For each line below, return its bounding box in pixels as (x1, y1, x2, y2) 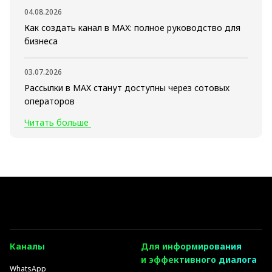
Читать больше (24, 116, 89, 128)
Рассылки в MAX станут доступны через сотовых (24, 81, 229, 93)
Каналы (10, 240, 45, 252)
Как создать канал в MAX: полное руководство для (24, 21, 240, 33)
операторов (24, 95, 75, 107)
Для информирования (141, 240, 242, 252)
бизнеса (24, 35, 58, 47)
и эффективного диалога (141, 253, 257, 265)
